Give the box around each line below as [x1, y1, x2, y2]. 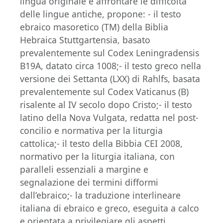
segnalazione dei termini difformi [20, 176, 158, 189]
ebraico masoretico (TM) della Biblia [20, 21, 168, 33]
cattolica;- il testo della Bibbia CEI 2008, [20, 137, 183, 150]
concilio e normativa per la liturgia [20, 124, 163, 137]
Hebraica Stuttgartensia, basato [20, 34, 150, 46]
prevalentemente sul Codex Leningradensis [20, 47, 199, 59]
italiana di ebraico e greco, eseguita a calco [20, 202, 199, 215]
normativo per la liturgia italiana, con [20, 150, 175, 163]
